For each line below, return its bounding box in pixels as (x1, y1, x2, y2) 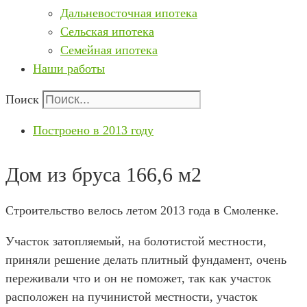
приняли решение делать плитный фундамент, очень (5, 253, 286, 267)
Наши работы (33, 62, 105, 75)
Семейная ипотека (60, 43, 158, 57)
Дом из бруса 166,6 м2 (5, 163, 201, 186)
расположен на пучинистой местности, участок (5, 290, 258, 304)
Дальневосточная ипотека (60, 6, 197, 20)
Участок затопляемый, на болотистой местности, (5, 234, 267, 248)
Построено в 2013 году (33, 123, 153, 137)
